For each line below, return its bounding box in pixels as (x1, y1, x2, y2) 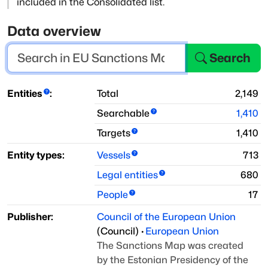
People (97, 189, 128, 201)
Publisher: (7, 211, 53, 223)
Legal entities (97, 169, 158, 181)
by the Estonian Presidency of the (97, 254, 248, 266)
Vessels (97, 150, 130, 162)
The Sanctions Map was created (97, 240, 243, 252)
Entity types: (7, 150, 65, 162)
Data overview (7, 23, 102, 39)
